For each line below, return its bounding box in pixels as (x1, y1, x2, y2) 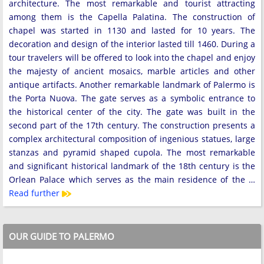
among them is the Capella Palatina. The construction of (9, 11, 255, 22)
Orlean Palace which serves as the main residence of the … (9, 173, 255, 185)
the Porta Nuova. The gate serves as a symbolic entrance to (9, 92, 255, 104)
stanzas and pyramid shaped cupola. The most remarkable (9, 146, 255, 158)
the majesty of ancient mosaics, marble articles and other (9, 65, 255, 77)
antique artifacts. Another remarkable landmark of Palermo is (9, 78, 255, 90)
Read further (9, 187, 62, 199)
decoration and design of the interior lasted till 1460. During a (9, 38, 255, 49)
